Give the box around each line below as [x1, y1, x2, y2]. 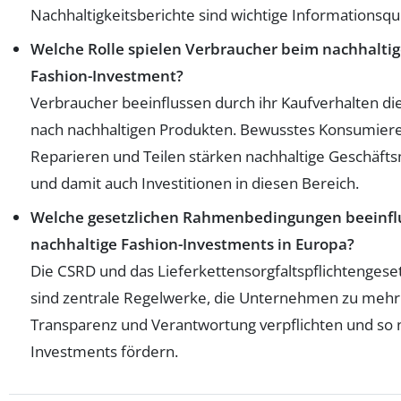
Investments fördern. [30, 341, 178, 363]
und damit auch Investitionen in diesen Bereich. [30, 173, 359, 194]
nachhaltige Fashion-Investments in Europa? [30, 234, 354, 255]
